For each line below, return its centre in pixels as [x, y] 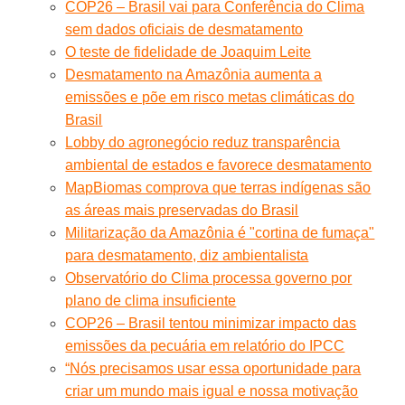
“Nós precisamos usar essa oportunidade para [213, 368]
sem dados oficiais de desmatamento [184, 29]
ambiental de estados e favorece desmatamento [219, 165]
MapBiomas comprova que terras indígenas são [218, 187]
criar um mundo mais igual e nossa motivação [212, 391]
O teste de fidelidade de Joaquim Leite [188, 52]
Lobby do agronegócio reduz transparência [203, 142]
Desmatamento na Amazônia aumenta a [194, 74]
